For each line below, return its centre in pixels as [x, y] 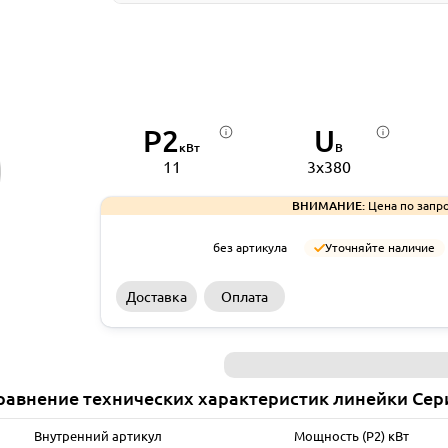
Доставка [156, 296]
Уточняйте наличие [379, 247]
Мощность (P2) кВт [351, 436]
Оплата [244, 296]
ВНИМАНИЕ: [328, 205]
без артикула [249, 247]
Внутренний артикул [98, 436]
